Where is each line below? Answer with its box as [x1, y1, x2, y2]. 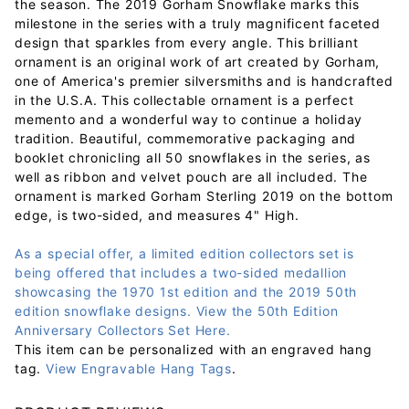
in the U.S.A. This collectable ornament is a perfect [15, 91, 354, 108]
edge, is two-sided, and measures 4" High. [15, 206, 299, 223]
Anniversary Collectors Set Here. [15, 321, 231, 338]
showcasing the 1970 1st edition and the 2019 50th [15, 283, 358, 299]
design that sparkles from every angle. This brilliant [15, 34, 359, 50]
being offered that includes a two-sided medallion [15, 264, 348, 280]
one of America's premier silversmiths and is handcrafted [15, 72, 393, 89]
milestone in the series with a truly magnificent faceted [15, 15, 381, 31]
